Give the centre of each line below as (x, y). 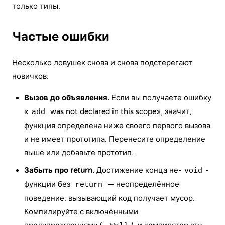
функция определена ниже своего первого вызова (117, 126)
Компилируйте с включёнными (81, 212)
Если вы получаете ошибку (160, 98)
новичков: (30, 76)
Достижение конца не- (138, 170)
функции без (48, 184)
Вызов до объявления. (67, 98)
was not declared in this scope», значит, (120, 111)
